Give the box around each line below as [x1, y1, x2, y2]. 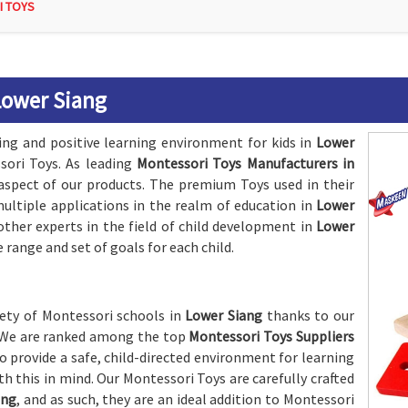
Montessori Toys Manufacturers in [137, 154, 355, 172]
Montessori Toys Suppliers [189, 327, 355, 345]
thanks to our [266, 306, 355, 324]
